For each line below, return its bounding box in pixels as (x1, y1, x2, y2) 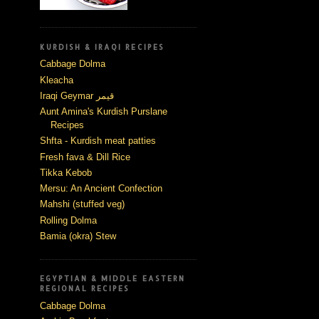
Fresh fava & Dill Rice (40, 151, 130, 162)
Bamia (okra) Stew (40, 230, 116, 241)
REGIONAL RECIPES (40, 284, 130, 293)
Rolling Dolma (40, 214, 97, 226)
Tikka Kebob (40, 167, 92, 178)
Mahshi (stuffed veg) (40, 199, 125, 210)
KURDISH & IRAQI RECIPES (40, 42, 164, 51)
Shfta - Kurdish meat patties (40, 135, 156, 147)
